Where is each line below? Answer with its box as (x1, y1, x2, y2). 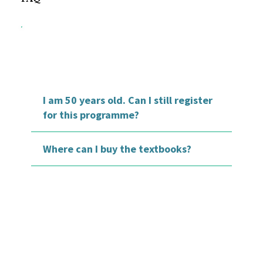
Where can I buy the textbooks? (43, 141, 192, 156)
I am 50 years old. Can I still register (43, 93, 213, 107)
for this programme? (43, 107, 140, 122)
